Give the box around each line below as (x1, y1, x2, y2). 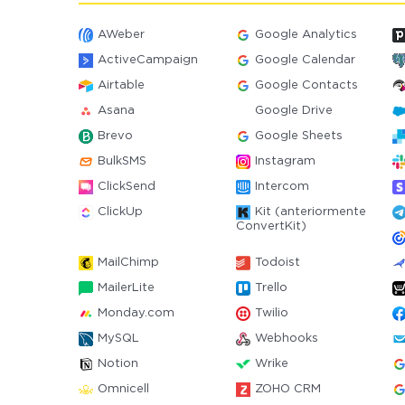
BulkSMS (98, 156, 146, 166)
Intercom (254, 182, 309, 192)
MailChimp (98, 258, 159, 268)
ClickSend (98, 182, 155, 192)
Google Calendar (254, 55, 355, 65)
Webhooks (254, 334, 318, 344)
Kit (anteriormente (254, 207, 366, 217)
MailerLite (98, 283, 155, 293)
